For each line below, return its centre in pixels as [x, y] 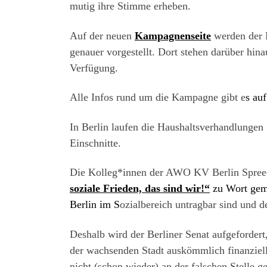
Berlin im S [95, 205]
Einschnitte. [95, 143]
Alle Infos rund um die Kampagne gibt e [158, 97]
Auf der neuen [102, 35]
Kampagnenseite [173, 35]
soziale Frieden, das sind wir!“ [140, 189]
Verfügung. [94, 68]
